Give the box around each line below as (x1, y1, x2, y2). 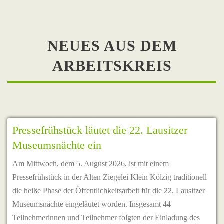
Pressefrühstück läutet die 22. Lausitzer (12, 124, 187, 136)
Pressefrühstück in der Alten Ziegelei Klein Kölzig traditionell (12, 173, 207, 181)
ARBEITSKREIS (52, 57, 172, 74)
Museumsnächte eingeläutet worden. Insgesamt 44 (12, 200, 171, 208)
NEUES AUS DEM (47, 37, 177, 54)
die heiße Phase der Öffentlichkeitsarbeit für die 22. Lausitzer (12, 186, 205, 195)
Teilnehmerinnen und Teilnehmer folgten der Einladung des (12, 213, 200, 222)
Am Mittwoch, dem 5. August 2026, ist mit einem (12, 159, 169, 168)
